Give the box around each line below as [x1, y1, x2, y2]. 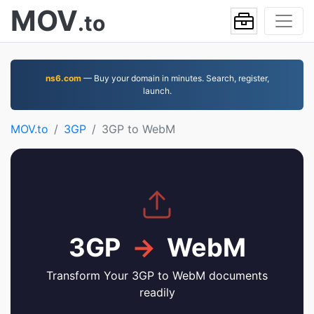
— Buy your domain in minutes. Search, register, [81, 73, 269, 83]
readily [139, 285, 175, 299]
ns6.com [45, 73, 81, 83]
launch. [142, 86, 172, 96]
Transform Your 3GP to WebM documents [46, 268, 268, 282]
